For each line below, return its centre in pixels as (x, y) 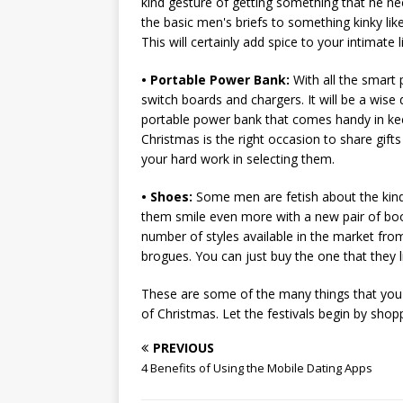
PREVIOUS (184, 348)
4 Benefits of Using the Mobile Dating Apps (257, 368)
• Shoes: (167, 197)
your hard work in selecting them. (238, 159)
